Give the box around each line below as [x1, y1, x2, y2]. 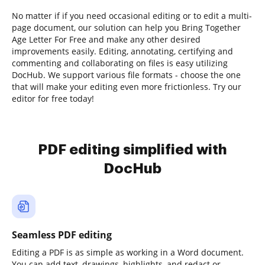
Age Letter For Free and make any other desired [12, 34, 201, 45]
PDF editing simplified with [38, 143, 227, 157]
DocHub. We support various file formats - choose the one [12, 69, 241, 80]
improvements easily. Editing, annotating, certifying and [12, 46, 233, 57]
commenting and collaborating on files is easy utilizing [12, 57, 228, 69]
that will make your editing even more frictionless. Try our [12, 81, 241, 92]
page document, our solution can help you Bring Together [12, 22, 241, 33]
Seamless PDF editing [12, 228, 112, 241]
